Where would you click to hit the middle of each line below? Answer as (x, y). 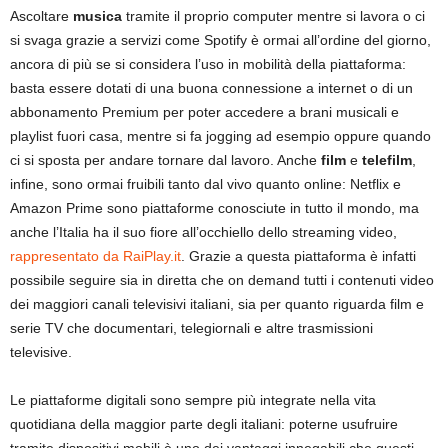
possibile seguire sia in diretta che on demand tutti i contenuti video (222, 280)
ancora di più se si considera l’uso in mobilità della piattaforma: (208, 64)
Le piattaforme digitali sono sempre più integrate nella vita (193, 400)
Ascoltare (41, 16)
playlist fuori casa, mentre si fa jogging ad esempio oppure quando (220, 136)
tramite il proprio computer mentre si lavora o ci (275, 16)
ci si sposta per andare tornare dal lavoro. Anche (165, 160)
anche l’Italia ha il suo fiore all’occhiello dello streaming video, (203, 232)
